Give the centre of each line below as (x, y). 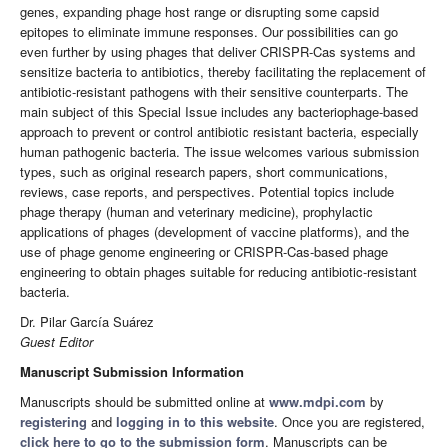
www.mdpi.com (317, 402)
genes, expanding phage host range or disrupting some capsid (199, 12)
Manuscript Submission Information (132, 372)
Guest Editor (56, 342)
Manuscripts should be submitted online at (144, 402)
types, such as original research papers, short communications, (204, 172)
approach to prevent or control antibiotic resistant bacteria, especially (219, 132)
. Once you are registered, (349, 422)
